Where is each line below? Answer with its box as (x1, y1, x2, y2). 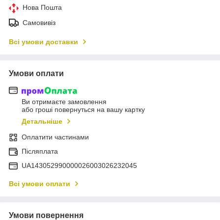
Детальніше (22, 117, 62, 126)
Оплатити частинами (22, 133, 89, 141)
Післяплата (22, 147, 58, 156)
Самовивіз (23, 18, 55, 27)
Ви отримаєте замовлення (22, 98, 107, 106)
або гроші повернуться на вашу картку (22, 106, 145, 114)
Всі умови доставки (9, 37, 78, 46)
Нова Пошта (23, 3, 62, 11)
